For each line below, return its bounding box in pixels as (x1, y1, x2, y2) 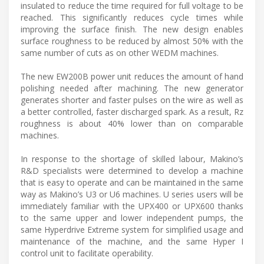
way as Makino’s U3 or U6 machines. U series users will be (21, 188, 243, 200)
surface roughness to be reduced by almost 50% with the (21, 35, 243, 47)
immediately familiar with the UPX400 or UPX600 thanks (21, 200, 243, 212)
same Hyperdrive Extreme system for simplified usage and (21, 223, 243, 235)
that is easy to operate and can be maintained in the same (21, 176, 243, 188)
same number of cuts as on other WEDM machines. (21, 47, 219, 58)
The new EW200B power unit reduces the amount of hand (21, 70, 243, 82)
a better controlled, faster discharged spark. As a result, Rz (21, 105, 243, 117)
